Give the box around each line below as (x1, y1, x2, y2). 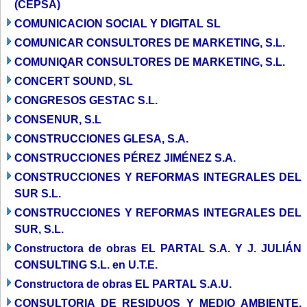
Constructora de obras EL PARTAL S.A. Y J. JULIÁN (14, 242, 302, 254)
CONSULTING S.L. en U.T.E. (14, 258, 158, 271)
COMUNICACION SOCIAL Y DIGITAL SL (14, 17, 221, 29)
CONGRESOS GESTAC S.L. (14, 94, 158, 106)
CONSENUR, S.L (14, 113, 101, 125)
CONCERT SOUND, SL (14, 75, 133, 87)
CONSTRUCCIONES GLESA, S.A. (14, 132, 188, 145)
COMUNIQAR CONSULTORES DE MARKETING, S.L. (14, 56, 285, 68)
